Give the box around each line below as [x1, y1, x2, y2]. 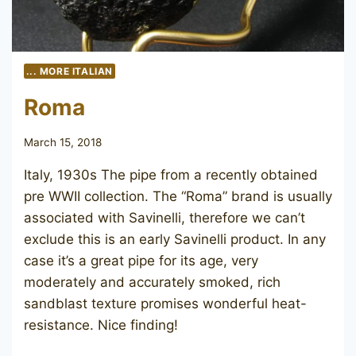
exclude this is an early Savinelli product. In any [24, 231, 326, 248]
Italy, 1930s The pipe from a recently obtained [24, 167, 318, 184]
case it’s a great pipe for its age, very [24, 253, 258, 269]
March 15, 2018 [24, 136, 102, 149]
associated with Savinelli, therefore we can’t [24, 210, 305, 226]
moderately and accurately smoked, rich [24, 274, 281, 291]
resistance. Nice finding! [24, 317, 178, 334]
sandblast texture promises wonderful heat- [24, 296, 307, 312]
